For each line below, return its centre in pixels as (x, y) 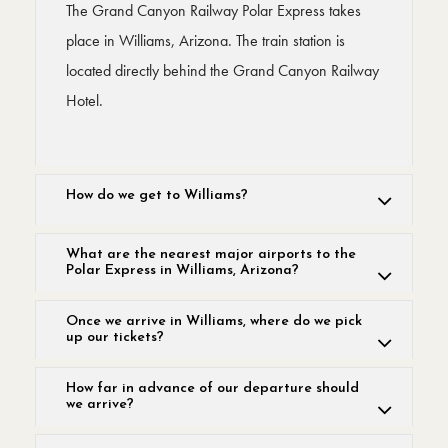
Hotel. (84, 100)
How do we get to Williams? (157, 195)
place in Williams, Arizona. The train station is (205, 40)
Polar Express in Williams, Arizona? (182, 270)
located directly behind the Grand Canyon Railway (222, 70)
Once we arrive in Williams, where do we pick (214, 321)
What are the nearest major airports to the (211, 254)
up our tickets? (115, 337)
